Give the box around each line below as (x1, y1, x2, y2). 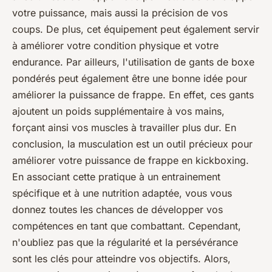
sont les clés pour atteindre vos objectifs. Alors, (12, 252, 231, 265)
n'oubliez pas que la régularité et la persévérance (12, 236, 238, 248)
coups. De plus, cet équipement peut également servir (12, 22, 259, 35)
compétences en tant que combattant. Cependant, (12, 219, 241, 232)
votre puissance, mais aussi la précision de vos (12, 6, 228, 19)
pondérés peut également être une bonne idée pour (12, 72, 247, 84)
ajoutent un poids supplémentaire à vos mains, (12, 104, 225, 117)
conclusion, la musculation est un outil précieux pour (12, 137, 253, 150)
